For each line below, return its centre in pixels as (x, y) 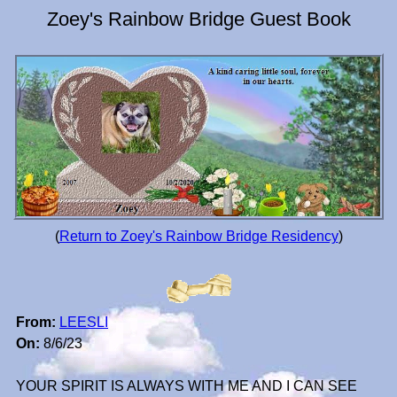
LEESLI (84, 323)
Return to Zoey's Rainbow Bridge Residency (198, 237)
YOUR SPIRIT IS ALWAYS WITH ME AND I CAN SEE (187, 386)
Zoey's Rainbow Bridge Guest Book (198, 19)
